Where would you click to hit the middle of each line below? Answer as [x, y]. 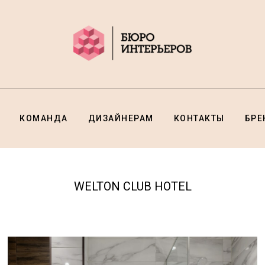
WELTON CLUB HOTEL [132, 186]
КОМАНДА [44, 118]
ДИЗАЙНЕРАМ [121, 118]
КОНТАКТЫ [199, 118]
